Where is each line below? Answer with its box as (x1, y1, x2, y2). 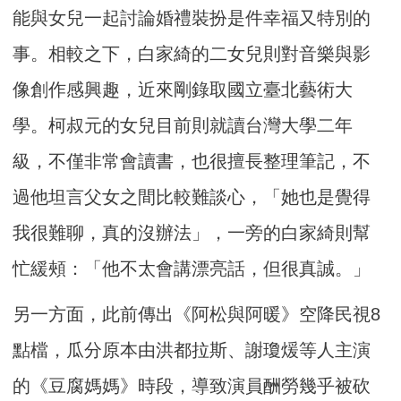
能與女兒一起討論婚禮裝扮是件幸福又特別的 (13, 7, 371, 28)
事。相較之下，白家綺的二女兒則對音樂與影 (13, 43, 371, 64)
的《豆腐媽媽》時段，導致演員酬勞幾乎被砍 (13, 375, 371, 396)
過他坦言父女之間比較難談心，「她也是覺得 (13, 186, 371, 207)
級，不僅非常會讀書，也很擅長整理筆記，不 (13, 150, 371, 171)
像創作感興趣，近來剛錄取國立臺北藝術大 (13, 79, 354, 99)
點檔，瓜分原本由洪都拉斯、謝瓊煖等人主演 (13, 339, 371, 360)
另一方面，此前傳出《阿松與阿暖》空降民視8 (13, 303, 381, 324)
